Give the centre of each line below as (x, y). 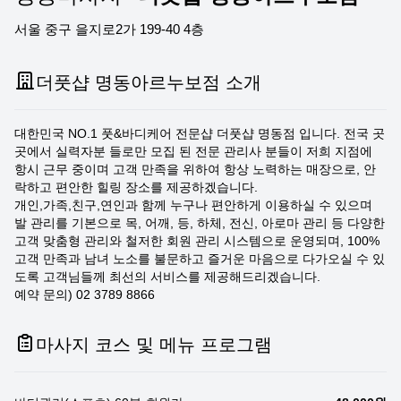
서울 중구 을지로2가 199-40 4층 (109, 29)
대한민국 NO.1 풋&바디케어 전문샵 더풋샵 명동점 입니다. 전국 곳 (200, 133)
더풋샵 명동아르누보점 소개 (149, 82)
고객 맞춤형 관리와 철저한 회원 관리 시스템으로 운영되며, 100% (197, 241)
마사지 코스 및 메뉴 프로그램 (154, 345)
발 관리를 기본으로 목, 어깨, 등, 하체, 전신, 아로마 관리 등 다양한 (200, 223)
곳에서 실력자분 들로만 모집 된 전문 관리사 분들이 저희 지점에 (193, 151)
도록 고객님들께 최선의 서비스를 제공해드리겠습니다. (167, 277)
